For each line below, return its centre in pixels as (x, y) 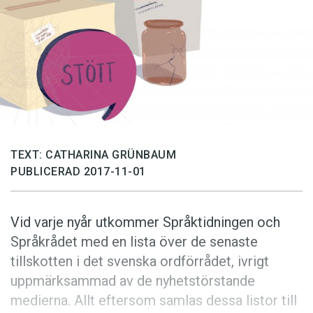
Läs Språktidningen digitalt (98, 109)
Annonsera (54, 57)
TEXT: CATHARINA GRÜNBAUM (93, 155)
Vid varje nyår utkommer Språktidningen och (145, 223)
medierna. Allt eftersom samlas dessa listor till (154, 301)
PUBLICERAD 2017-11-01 (78, 172)
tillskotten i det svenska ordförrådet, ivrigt (140, 262)
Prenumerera (61, 83)
